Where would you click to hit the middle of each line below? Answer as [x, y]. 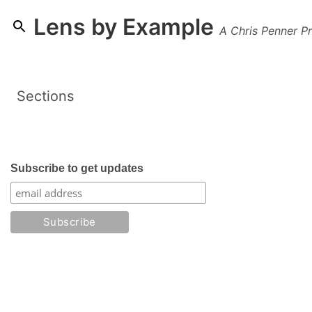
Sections [45, 96]
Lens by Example [124, 26]
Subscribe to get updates [77, 168]
